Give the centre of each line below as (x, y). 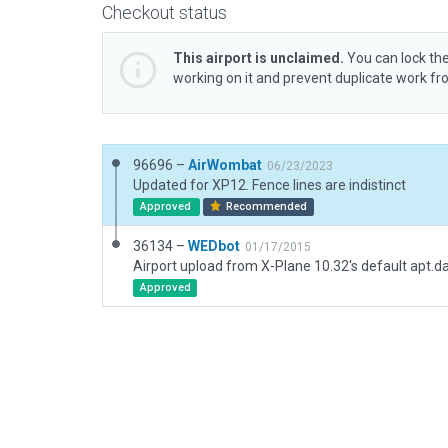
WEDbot (214, 246)
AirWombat (225, 165)
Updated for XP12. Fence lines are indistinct (269, 185)
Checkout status (164, 12)
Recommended (265, 206)
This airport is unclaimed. (258, 58)
